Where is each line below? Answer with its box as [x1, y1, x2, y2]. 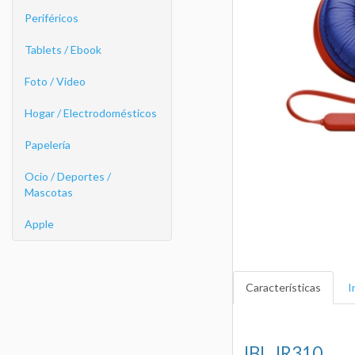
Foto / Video [25, 74, 86, 88]
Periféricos [25, 11, 78, 25]
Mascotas [25, 185, 73, 199]
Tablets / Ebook [25, 43, 101, 56]
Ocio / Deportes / [25, 170, 111, 183]
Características [245, 281, 321, 295]
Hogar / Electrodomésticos [25, 106, 157, 120]
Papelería [25, 138, 71, 151]
